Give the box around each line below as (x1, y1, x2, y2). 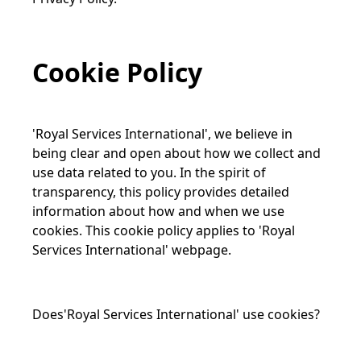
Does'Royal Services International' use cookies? (32, 305, 320, 323)
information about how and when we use (32, 202, 284, 220)
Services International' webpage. (32, 241, 231, 259)
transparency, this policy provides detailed (32, 183, 289, 201)
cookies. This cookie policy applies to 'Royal (32, 222, 295, 239)
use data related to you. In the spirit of (32, 164, 266, 181)
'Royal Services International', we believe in (32, 125, 293, 143)
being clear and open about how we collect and (32, 144, 321, 162)
